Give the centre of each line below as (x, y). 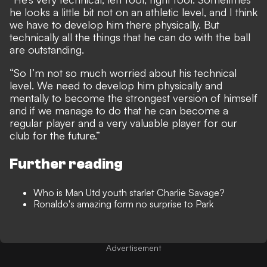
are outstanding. (47, 49)
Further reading (66, 164)
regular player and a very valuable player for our (123, 123)
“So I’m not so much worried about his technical (123, 73)
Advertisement (133, 248)
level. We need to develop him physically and (116, 85)
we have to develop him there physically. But (114, 24)
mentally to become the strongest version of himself (133, 98)
